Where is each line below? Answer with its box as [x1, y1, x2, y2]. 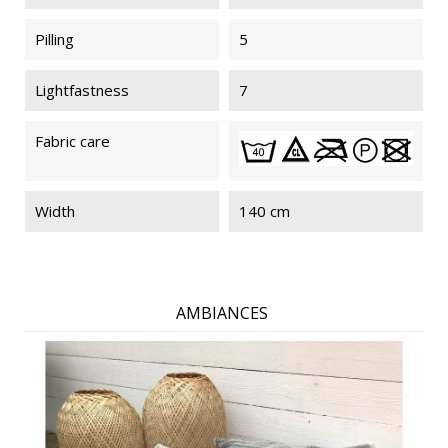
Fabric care [35, 131, 110, 152]
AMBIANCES [175, 302, 268, 325]
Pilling [35, 29, 74, 50]
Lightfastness [35, 80, 129, 101]
